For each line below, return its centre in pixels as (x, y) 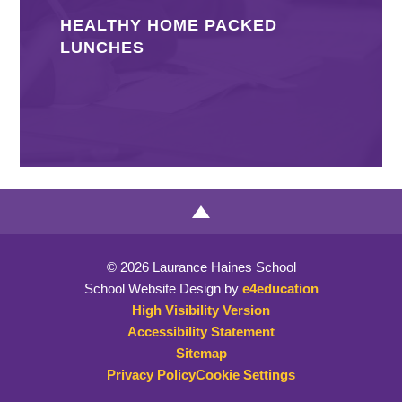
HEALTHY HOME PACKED (169, 25)
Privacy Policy (151, 374)
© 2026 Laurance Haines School (201, 267)
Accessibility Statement (201, 331)
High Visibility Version (201, 310)
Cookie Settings (245, 374)
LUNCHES (103, 47)
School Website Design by (163, 288)
